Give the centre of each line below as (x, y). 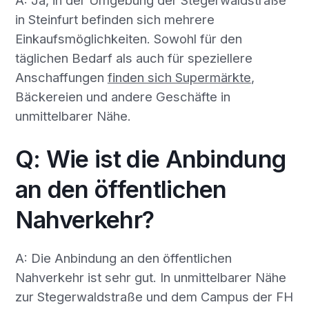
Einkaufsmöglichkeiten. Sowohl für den (128, 38)
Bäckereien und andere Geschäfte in (122, 96)
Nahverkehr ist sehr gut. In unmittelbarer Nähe (150, 277)
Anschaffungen (61, 77)
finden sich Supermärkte (179, 77)
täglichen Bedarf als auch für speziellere (133, 58)
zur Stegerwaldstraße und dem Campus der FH (154, 296)
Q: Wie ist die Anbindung (150, 159)
